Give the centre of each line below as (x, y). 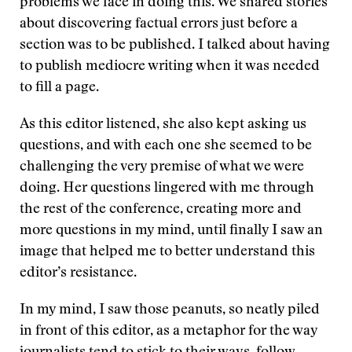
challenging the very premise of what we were (162, 167)
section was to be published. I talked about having (175, 46)
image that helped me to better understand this (167, 252)
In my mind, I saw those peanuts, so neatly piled (170, 310)
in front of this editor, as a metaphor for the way (169, 332)
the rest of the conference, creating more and (161, 210)
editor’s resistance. (78, 273)
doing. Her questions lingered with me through (167, 189)
